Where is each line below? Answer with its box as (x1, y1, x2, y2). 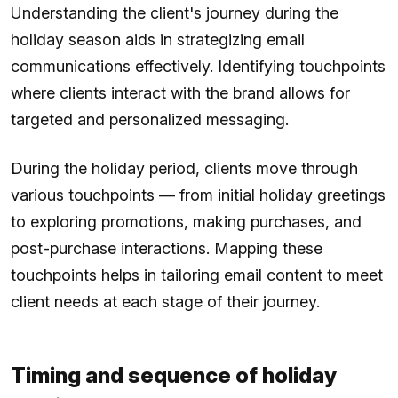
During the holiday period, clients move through (11, 158, 358, 178)
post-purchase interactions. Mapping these (11, 238, 322, 258)
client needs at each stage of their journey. (11, 291, 320, 311)
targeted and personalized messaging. (11, 109, 289, 129)
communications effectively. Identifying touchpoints (11, 56, 386, 76)
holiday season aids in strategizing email (11, 29, 305, 49)
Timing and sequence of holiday (11, 362, 337, 388)
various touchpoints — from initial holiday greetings (11, 185, 386, 204)
